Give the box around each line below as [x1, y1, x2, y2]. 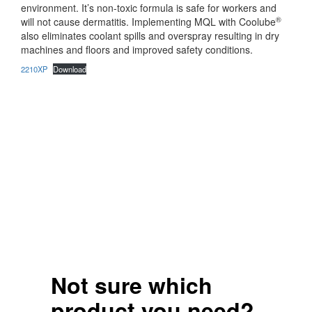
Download [53, 63, 87, 75]
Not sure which [50, 269, 212, 301]
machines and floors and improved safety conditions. [21, 42, 253, 56]
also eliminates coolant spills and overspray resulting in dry [21, 29, 279, 42]
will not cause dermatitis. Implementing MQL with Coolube [21, 15, 276, 29]
